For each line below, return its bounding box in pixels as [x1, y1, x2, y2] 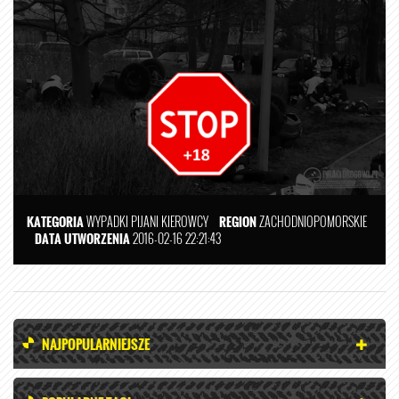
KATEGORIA [27, 211, 84, 231]
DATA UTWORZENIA [35, 228, 130, 248]
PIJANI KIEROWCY [131, 211, 208, 231]
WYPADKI [86, 211, 128, 231]
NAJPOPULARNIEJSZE [42, 333, 150, 354]
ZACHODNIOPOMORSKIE [256, 211, 367, 231]
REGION [219, 211, 256, 231]
